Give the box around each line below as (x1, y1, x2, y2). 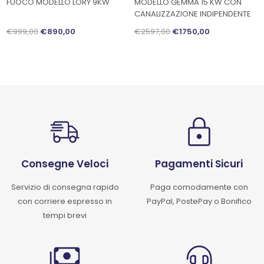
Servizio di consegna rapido (11, 181, 119, 193)
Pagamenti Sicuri (155, 157, 243, 171)
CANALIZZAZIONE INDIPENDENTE (134, 8, 252, 20)
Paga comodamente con (150, 181, 248, 193)
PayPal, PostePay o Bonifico (146, 196, 252, 207)
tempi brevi (43, 210, 87, 222)
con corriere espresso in (18, 196, 113, 207)
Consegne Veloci (21, 157, 109, 171)
